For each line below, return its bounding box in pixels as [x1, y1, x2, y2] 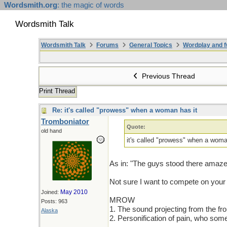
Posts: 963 [41, 198, 67, 204]
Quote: [127, 124, 146, 130]
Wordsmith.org [4, 1, 57, 9]
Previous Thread [140, 72, 196, 80]
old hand [41, 128, 62, 134]
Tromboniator [41, 118, 89, 126]
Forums [96, 42, 119, 49]
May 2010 [60, 188, 88, 196]
